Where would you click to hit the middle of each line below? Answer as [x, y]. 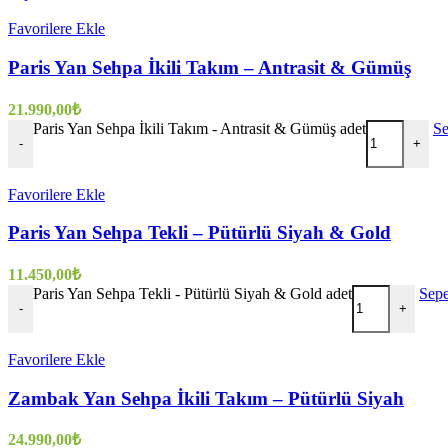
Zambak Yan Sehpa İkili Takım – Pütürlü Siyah [206, 398]
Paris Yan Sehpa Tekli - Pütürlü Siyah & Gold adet [192, 293]
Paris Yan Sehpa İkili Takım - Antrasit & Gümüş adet [199, 128]
